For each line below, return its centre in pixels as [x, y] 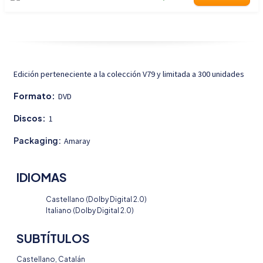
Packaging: [37, 140]
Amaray [77, 141]
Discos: [30, 118]
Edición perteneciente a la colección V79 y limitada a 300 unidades [129, 74]
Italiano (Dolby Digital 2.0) [90, 210]
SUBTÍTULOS [53, 238]
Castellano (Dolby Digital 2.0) [96, 199]
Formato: [34, 96]
